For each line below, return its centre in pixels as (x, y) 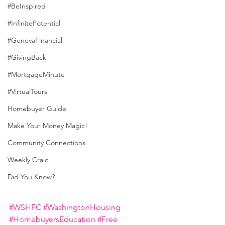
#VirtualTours (27, 91)
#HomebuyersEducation (52, 219)
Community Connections (46, 143)
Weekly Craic (28, 160)
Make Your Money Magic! (47, 126)
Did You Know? (31, 177)
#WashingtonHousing (82, 207)
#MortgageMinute (36, 74)
